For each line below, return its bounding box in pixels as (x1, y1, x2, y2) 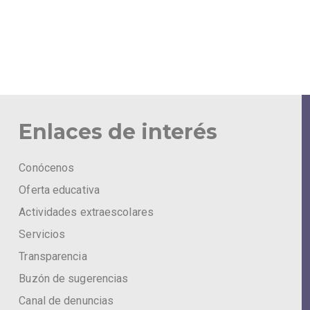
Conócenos (19, 161, 75, 174)
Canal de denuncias (19, 293, 114, 307)
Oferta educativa (19, 183, 100, 197)
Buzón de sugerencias (19, 271, 129, 285)
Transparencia (19, 249, 87, 263)
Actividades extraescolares (19, 205, 154, 219)
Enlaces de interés (19, 118, 218, 145)
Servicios (19, 227, 66, 241)
